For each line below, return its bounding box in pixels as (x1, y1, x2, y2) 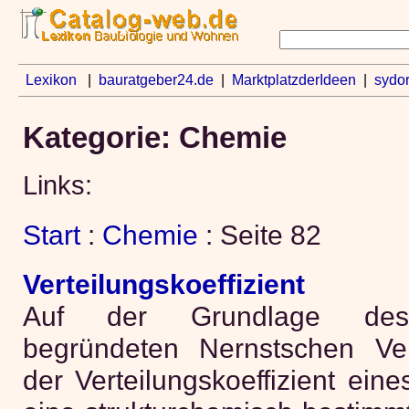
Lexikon (25, 72, 77, 88)
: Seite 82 (197, 219, 321, 250)
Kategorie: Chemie (22, 120, 287, 154)
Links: (22, 171, 92, 201)
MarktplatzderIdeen (231, 72, 356, 88)
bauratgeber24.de (98, 72, 214, 88)
